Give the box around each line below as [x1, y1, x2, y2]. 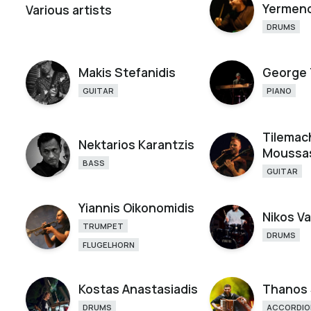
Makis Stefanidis [78, 64, 176, 81]
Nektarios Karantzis [78, 136, 195, 153]
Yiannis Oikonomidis [78, 199, 195, 216]
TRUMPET [83, 220, 124, 231]
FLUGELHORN [83, 239, 135, 250]
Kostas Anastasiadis [78, 280, 199, 297]
